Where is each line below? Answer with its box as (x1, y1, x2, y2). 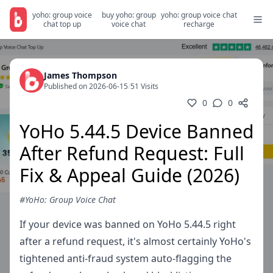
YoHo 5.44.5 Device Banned (19, 119, 253, 144)
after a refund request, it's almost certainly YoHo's (19, 235, 251, 248)
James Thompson (44, 69, 117, 81)
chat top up (43, 19, 81, 29)
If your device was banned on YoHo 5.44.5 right (19, 218, 236, 231)
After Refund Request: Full (19, 141, 244, 166)
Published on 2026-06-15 (44, 81, 128, 91)
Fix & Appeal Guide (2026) (19, 163, 239, 188)
